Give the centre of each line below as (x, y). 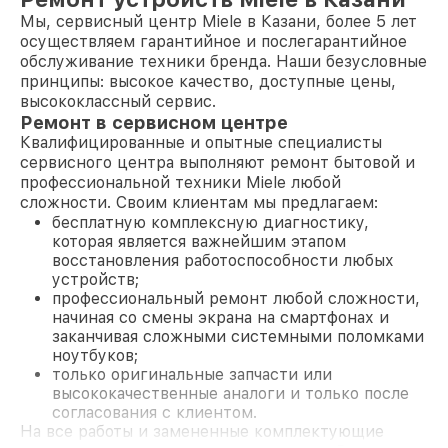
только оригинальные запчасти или (192, 374)
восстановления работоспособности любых (223, 260)
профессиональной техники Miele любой (180, 182)
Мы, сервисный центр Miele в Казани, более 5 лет (218, 21)
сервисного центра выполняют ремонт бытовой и (217, 162)
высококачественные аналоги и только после (230, 393)
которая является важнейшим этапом (199, 241)
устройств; (95, 279)
